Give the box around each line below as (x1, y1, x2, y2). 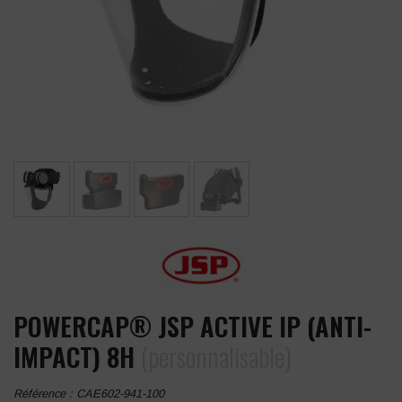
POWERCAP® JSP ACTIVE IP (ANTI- (13, 307, 371, 345)
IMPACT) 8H (13, 337, 141, 376)
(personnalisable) (141, 337, 292, 376)
